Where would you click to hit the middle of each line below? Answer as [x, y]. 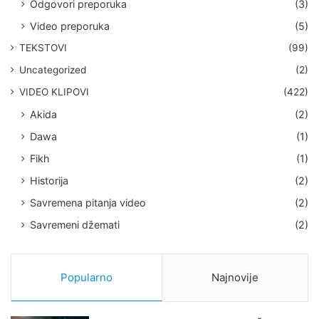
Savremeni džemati [75, 225]
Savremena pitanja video [88, 203]
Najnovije [235, 278]
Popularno [87, 278]
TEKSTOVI [43, 48]
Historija [49, 181]
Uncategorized [53, 70]
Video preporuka [70, 26]
